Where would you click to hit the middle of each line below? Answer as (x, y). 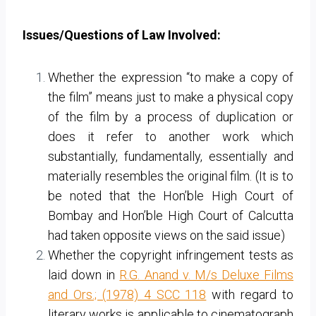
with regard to (250, 294)
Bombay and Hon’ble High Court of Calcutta (171, 215)
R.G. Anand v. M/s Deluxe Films (206, 274)
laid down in (84, 274)
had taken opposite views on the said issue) (166, 235)
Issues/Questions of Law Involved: (122, 35)
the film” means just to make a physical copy (171, 97)
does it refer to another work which (171, 136)
